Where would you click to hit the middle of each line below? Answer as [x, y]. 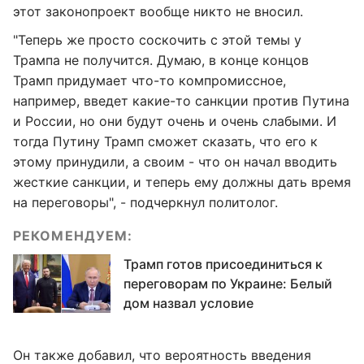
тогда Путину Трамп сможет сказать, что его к [165, 141]
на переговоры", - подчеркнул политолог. [145, 202]
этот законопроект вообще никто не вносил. [158, 11]
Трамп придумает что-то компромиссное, [149, 80]
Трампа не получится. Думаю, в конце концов [161, 60]
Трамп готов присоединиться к [223, 264]
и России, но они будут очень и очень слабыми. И [175, 121]
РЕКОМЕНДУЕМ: [73, 236]
